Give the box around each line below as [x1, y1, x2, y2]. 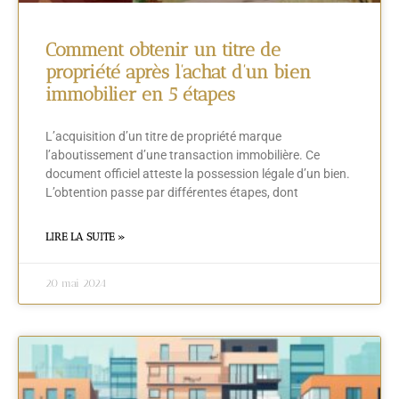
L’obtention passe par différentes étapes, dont [45, 185, 298, 200]
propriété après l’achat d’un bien [45, 61, 311, 84]
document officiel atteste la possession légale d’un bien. [45, 167, 350, 182]
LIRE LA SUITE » [45, 231, 125, 244]
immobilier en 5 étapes [45, 83, 235, 106]
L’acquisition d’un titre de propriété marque [45, 129, 281, 144]
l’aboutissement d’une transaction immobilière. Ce [45, 148, 320, 163]
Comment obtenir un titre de [45, 38, 281, 61]
